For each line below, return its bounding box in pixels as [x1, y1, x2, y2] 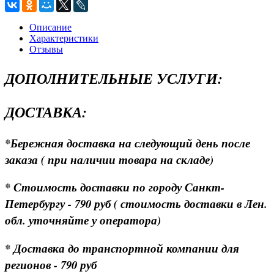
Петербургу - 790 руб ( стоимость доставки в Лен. [5, 196, 267, 212]
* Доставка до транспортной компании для [5, 240, 239, 257]
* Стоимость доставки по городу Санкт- [5, 179, 224, 196]
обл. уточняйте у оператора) [5, 212, 161, 229]
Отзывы [29, 43, 63, 54]
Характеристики [29, 32, 98, 43]
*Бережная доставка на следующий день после [5, 135, 250, 151]
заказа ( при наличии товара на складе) [5, 151, 213, 168]
